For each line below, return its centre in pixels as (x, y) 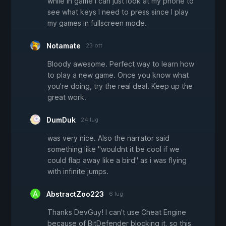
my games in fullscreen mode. (97, 23)
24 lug (90, 119)
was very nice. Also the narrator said (108, 138)
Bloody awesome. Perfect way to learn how (121, 64)
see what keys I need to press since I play (118, 12)
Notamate (64, 45)
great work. (67, 97)
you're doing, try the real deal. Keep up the (120, 86)
